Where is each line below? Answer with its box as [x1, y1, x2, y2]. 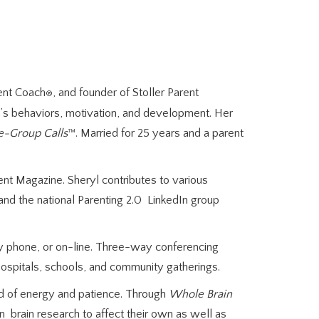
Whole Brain [169, 288, 232, 300]
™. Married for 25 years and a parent [68, 127, 244, 140]
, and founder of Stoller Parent [53, 86, 199, 99]
